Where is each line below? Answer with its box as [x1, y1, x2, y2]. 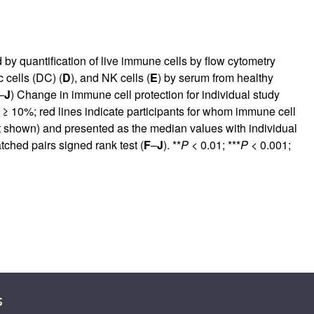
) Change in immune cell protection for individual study [10, 86, 280, 102]
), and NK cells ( [70, 69, 150, 86]
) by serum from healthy [157, 69, 273, 86]
